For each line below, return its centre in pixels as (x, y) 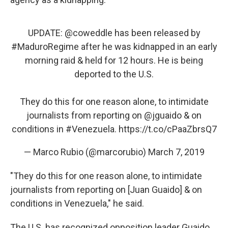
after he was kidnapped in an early (148, 47)
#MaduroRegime (45, 47)
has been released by (156, 33)
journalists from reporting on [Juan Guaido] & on (106, 190)
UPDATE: (46, 33)
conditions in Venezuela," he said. (77, 203)
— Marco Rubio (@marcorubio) (86, 152)
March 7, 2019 (176, 152)
